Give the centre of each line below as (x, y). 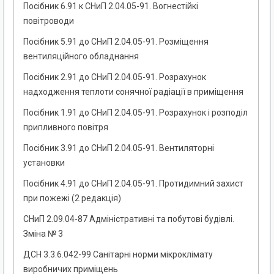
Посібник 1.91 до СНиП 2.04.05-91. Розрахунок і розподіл (135, 113)
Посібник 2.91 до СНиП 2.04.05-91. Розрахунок (115, 77)
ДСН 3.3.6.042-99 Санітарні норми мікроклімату (118, 255)
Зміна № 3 (43, 234)
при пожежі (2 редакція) (72, 198)
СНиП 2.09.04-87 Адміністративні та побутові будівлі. (129, 219)
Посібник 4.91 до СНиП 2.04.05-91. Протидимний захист (133, 184)
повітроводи (49, 21)
